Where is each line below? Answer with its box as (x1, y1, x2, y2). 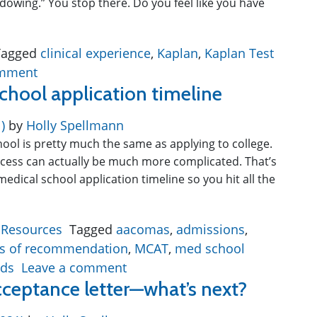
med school (175, 240, 245, 257)
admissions (176, 221, 245, 238)
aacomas (116, 221, 170, 238)
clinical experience (40, 45, 151, 62)
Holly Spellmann (23, 117, 124, 134)
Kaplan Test (204, 45, 274, 62)
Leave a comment (21, 259, 127, 276)
